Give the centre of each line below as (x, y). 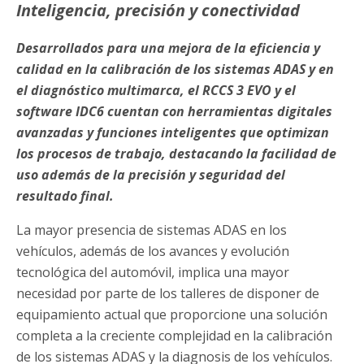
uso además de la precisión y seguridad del (151, 175)
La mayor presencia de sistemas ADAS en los (152, 230)
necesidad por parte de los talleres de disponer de (168, 294)
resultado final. (65, 196)
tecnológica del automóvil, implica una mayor (153, 273)
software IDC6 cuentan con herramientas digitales (174, 112)
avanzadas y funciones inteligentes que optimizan (173, 133)
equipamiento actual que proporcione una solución (172, 315)
